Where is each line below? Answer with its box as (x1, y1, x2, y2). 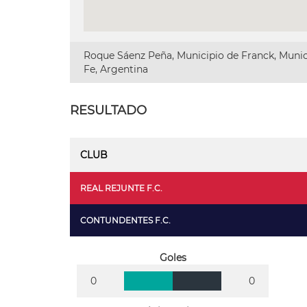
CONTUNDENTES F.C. (80, 215, 171, 225)
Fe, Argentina (84, 63, 148, 75)
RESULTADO (70, 103, 147, 118)
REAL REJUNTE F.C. (80, 183, 162, 193)
